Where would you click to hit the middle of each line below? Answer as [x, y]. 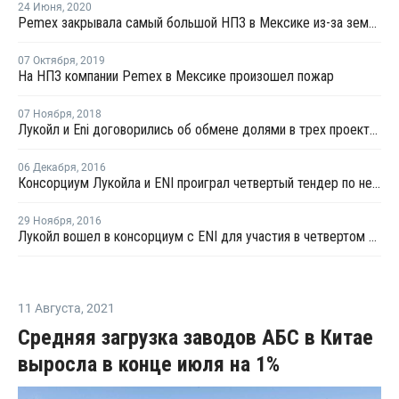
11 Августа [49, 309]
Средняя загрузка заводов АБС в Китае [195, 338]
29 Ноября [45, 221]
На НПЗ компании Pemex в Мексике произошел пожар [176, 77]
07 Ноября [45, 114]
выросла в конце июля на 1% [149, 365]
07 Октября [47, 61]
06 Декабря [47, 168]
